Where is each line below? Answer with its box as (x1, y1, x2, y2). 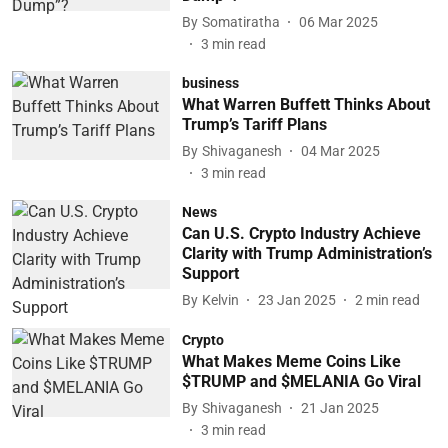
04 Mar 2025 (300, 142, 380, 159)
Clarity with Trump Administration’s (181, 244, 432, 263)
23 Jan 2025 (257, 291, 336, 308)
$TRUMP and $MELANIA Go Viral (181, 372, 421, 391)
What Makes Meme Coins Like (181, 352, 401, 371)
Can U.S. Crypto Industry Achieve (181, 224, 421, 243)
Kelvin (201, 291, 239, 308)
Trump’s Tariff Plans (181, 115, 327, 134)
